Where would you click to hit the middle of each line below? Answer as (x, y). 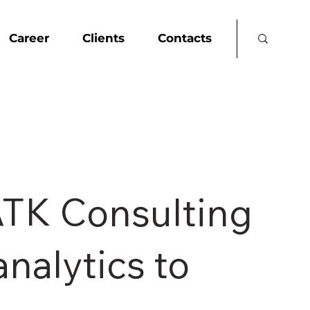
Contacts (184, 38)
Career (29, 38)
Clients (104, 38)
